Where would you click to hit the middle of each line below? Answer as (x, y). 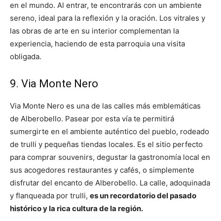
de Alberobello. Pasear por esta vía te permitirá (92, 119)
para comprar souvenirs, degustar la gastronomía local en (110, 157)
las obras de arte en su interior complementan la (94, 31)
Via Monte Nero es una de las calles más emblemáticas (105, 106)
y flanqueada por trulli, (50, 196)
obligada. (26, 57)
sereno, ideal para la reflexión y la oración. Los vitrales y (108, 18)
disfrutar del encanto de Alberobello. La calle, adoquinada (110, 183)
